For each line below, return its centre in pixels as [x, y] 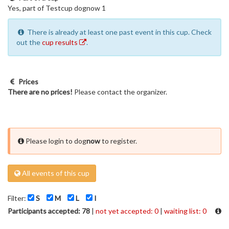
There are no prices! [40, 92]
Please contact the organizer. [120, 92]
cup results [61, 42]
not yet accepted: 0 [127, 211]
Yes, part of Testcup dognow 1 [57, 8]
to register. [119, 141]
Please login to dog [55, 141]
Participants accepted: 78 [49, 211]
